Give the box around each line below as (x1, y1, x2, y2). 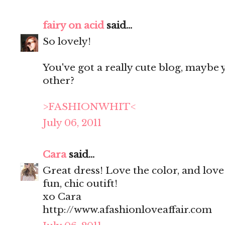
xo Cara (43, 191, 81, 203)
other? (43, 75, 74, 87)
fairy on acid (43, 20, 104, 32)
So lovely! (43, 36, 91, 48)
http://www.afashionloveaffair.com (43, 204, 212, 216)
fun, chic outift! (43, 178, 118, 190)
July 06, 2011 (43, 117, 101, 129)
